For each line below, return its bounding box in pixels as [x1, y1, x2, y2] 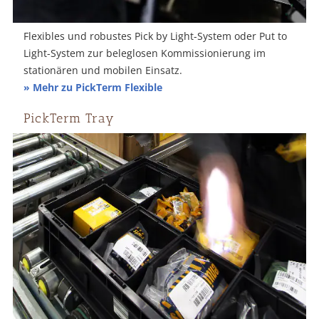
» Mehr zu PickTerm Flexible [23, 80, 162, 94]
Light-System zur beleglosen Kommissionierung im [23, 46, 266, 60]
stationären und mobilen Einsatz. [23, 63, 182, 77]
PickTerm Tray [23, 110, 115, 126]
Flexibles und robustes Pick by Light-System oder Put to [23, 28, 287, 43]
